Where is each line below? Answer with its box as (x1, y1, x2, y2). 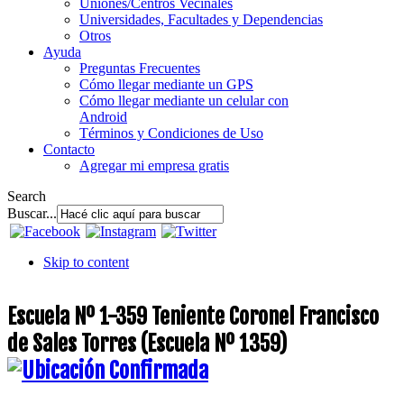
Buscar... (7, 205, 57, 221)
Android (79, 108, 127, 124)
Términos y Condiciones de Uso (79, 124, 263, 141)
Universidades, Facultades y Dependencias (79, 11, 323, 27)
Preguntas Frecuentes (79, 60, 200, 76)
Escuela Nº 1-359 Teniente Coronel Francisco (7, 302, 379, 330)
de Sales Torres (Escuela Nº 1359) (7, 329, 287, 357)
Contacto (43, 141, 95, 157)
